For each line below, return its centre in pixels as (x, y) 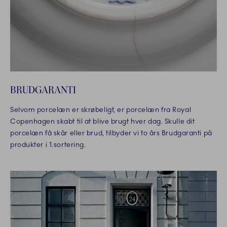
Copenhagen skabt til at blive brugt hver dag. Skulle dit (103, 122)
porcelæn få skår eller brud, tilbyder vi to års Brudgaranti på (111, 133)
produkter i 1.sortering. (48, 145)
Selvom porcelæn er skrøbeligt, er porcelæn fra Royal (101, 110)
